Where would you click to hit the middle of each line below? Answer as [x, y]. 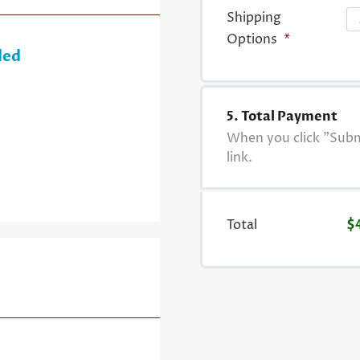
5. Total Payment [282, 117]
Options [252, 40]
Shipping [254, 18]
